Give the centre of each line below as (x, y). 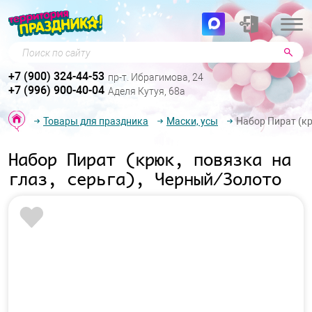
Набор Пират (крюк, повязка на (150, 159)
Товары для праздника (96, 121)
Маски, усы (192, 121)
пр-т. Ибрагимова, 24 (156, 78)
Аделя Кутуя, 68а (147, 92)
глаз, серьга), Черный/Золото (145, 179)
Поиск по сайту (47, 49)
